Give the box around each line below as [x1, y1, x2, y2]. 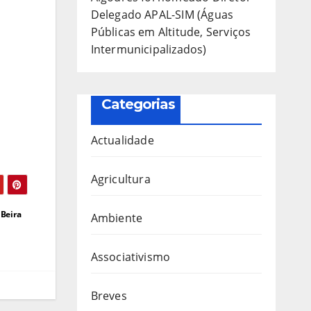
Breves [90, 287, 127, 303]
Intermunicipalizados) [90, 41, 207, 57]
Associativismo [90, 249, 171, 264]
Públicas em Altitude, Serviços [90, 24, 251, 40]
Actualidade [90, 132, 154, 148]
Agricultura [90, 171, 151, 187]
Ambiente [90, 210, 143, 226]
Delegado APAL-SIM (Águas [90, 6, 234, 22]
